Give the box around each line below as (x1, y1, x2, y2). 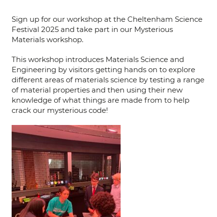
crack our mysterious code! (12, 106, 108, 115)
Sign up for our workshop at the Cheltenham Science (12, 15, 202, 24)
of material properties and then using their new (12, 85, 183, 95)
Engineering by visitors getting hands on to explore (12, 65, 195, 75)
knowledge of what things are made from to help (12, 95, 189, 105)
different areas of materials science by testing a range (12, 75, 204, 85)
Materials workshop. (12, 35, 83, 45)
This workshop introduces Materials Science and (12, 55, 184, 64)
